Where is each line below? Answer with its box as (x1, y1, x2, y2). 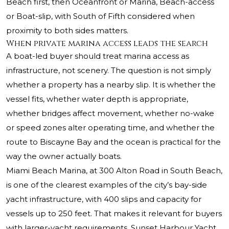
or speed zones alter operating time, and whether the (6, 123, 215, 133)
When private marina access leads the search (6, 38, 208, 50)
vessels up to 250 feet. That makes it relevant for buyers (6, 209, 222, 219)
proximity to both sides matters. (6, 26, 128, 36)
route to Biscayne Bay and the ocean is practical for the (6, 137, 221, 147)
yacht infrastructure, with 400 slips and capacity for (6, 194, 201, 204)
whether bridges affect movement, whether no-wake (6, 108, 214, 119)
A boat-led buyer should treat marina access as (6, 51, 189, 61)
